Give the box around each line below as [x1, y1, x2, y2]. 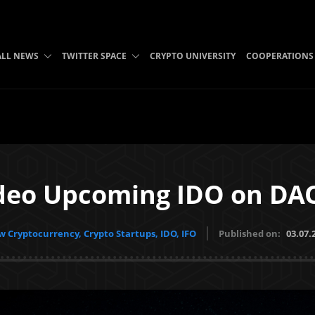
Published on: [218, 227, 283, 240]
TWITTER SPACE [61, 50, 127, 62]
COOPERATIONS [245, 50, 314, 62]
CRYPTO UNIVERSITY [149, 50, 236, 62]
